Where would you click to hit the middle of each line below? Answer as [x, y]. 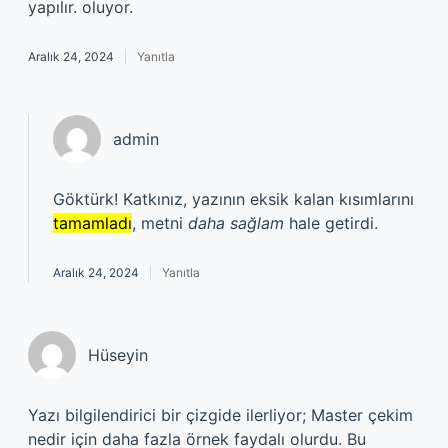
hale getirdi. [331, 223]
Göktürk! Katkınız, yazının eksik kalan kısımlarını [233, 199]
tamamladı [92, 223]
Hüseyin [118, 355]
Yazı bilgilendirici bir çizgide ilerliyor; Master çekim [220, 415]
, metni [160, 223]
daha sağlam [236, 223]
